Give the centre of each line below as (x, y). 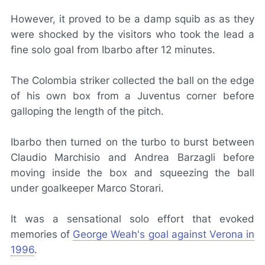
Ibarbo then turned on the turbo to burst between (132, 142)
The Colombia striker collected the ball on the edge (132, 80)
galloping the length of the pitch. (87, 111)
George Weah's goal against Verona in (164, 234)
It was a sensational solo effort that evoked (132, 219)
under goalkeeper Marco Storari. (87, 188)
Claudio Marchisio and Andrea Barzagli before (132, 157)
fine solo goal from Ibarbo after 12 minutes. (113, 50)
